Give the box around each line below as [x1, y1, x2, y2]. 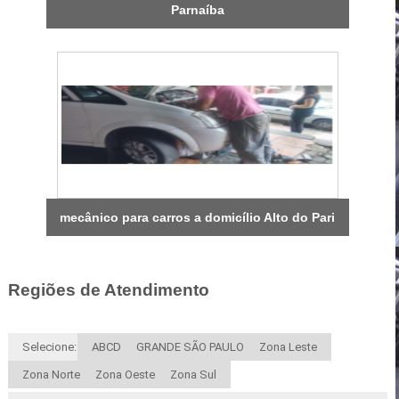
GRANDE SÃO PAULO [135, 340, 244, 354]
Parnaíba [170, 2, 224, 17]
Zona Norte [21, 368, 80, 382]
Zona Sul [169, 368, 216, 382]
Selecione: [21, 340, 77, 354]
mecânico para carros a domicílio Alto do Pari [60, 209, 336, 224]
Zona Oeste [94, 368, 155, 382]
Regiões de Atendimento [7, 280, 209, 299]
